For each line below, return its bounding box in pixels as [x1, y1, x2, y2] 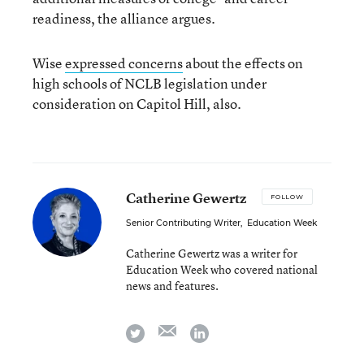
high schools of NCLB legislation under [32, 74, 266, 93]
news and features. [126, 278, 219, 293]
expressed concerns [65, 54, 183, 72]
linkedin [208, 321, 253, 339]
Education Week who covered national [126, 262, 318, 277]
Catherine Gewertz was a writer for [126, 245, 297, 261]
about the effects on [183, 54, 303, 72]
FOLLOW [271, 193, 304, 201]
